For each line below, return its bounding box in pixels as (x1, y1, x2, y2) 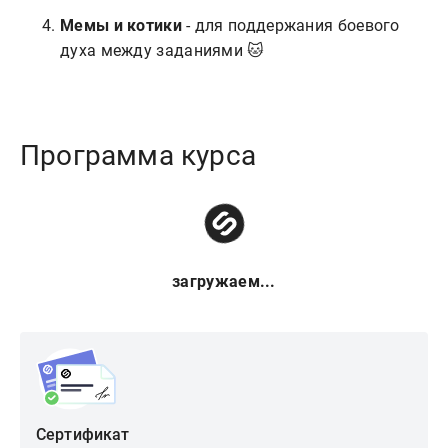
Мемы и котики (60, 15, 182, 35)
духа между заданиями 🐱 (60, 40, 265, 60)
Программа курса (20, 138, 256, 172)
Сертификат (36, 425, 130, 445)
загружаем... (172, 271, 276, 291)
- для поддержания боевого (181, 15, 400, 35)
